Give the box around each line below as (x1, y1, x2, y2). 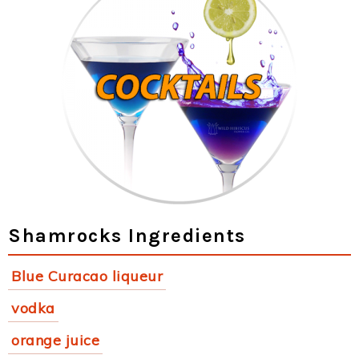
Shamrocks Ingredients (8, 224, 246, 247)
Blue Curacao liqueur (11, 267, 163, 285)
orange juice (11, 331, 99, 349)
